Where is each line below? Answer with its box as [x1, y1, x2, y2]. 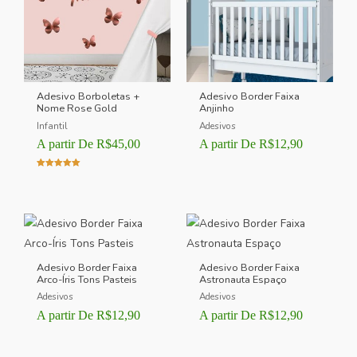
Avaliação [37, 171, 74, 182]
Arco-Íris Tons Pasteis [37, 272, 138, 287]
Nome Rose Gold [37, 101, 118, 116]
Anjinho [199, 101, 235, 116]
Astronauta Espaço [199, 272, 288, 287]
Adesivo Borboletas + [37, 89, 140, 104]
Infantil [37, 119, 69, 132]
